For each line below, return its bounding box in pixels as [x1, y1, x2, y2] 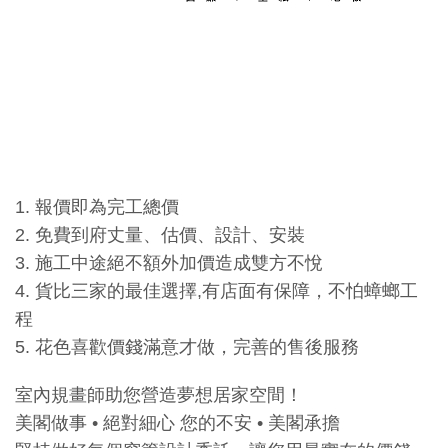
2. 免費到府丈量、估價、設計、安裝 [15, 225, 305, 245]
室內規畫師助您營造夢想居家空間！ [15, 385, 303, 405]
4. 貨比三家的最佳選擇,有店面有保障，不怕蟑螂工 [15, 281, 418, 301]
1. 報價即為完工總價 [15, 197, 179, 217]
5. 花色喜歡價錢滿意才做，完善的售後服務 [15, 337, 359, 357]
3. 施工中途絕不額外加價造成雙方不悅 [15, 253, 323, 273]
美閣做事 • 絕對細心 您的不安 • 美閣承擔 [15, 413, 340, 433]
